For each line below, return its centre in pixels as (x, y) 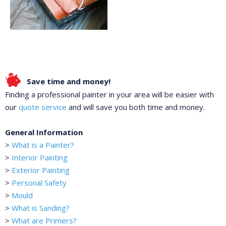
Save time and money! (69, 81)
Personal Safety (39, 183)
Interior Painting (40, 158)
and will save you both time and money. (136, 107)
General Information (44, 132)
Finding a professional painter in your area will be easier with (109, 95)
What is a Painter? (43, 145)
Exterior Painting (41, 170)
